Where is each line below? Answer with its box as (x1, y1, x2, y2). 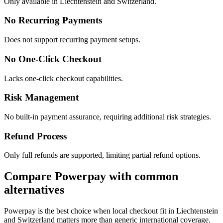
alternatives (4, 183, 64, 197)
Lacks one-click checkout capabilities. (4, 74, 123, 83)
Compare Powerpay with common (4, 170, 178, 183)
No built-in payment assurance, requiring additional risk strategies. (4, 112, 211, 121)
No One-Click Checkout (4, 53, 102, 64)
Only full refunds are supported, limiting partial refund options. (4, 151, 201, 160)
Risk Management (4, 92, 79, 103)
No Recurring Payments (4, 15, 102, 26)
